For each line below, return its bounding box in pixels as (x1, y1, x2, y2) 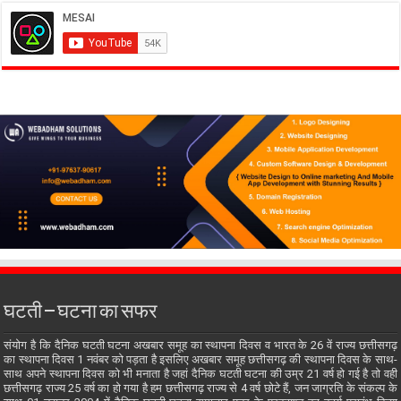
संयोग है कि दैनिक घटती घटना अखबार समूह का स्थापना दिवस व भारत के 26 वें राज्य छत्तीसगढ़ (4, 338, 397, 353)
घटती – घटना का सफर (4, 303, 158, 324)
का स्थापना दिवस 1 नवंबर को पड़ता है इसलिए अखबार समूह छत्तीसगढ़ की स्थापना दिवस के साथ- (4, 353, 397, 367)
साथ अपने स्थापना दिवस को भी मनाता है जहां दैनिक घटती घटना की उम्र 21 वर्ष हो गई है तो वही (4, 367, 397, 381)
